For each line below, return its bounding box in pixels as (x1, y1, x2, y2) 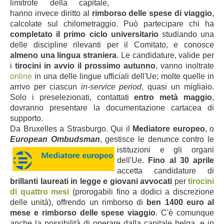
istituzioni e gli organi (117, 145, 214, 154)
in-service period (80, 82, 142, 91)
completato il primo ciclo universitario (10, 29, 158, 38)
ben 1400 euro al (146, 197, 214, 206)
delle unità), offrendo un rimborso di (10, 197, 147, 206)
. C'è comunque (155, 208, 214, 217)
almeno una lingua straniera (10, 50, 117, 59)
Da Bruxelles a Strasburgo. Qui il (10, 124, 132, 133)
